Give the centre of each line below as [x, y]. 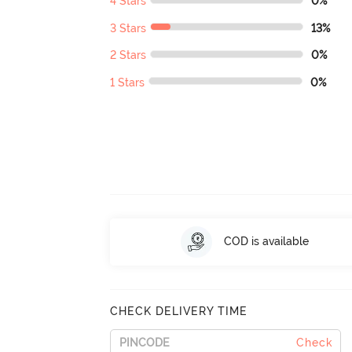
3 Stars [128, 28]
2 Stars [128, 55]
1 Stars [128, 82]
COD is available [266, 242]
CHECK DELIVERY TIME [179, 311]
